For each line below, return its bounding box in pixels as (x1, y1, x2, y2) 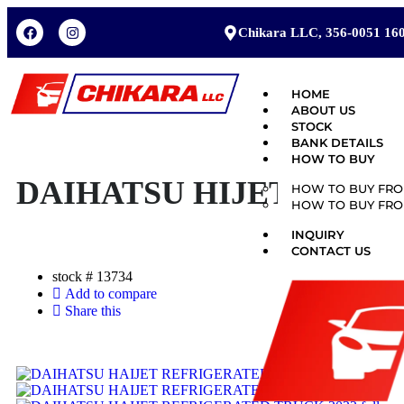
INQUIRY (291, 227, 344, 242)
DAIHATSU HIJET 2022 (16, 174, 363, 211)
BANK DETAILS (291, 135, 383, 150)
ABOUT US (291, 103, 355, 117)
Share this (65, 302, 121, 318)
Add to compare (65, 285, 157, 301)
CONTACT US (291, 243, 371, 258)
